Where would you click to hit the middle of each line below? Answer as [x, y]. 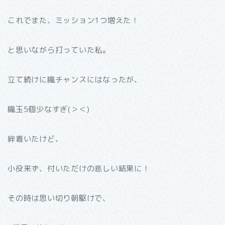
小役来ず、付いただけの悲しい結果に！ [79, 169]
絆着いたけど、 [35, 139]
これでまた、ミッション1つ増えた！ [73, 21]
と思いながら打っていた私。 [59, 50]
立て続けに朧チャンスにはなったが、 [75, 80]
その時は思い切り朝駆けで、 [59, 198]
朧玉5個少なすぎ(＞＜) [49, 109]
